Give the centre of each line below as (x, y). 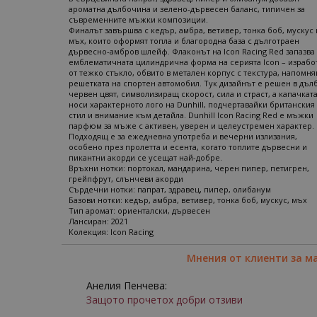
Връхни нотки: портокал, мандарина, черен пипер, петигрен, (189, 168)
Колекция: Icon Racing (111, 232)
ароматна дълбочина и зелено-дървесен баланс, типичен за (187, 9)
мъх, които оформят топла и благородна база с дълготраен (184, 41)
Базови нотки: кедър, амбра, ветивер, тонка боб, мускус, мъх (188, 200)
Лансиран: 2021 (98, 221)
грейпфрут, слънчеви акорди (126, 179)
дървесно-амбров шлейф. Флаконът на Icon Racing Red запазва (192, 51)
